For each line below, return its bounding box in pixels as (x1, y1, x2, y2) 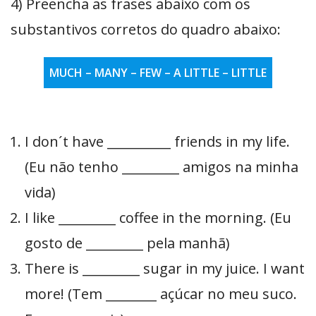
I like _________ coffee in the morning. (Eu (25, 208, 291, 228)
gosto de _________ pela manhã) (25, 233, 230, 253)
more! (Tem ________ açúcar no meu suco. (25, 284, 297, 304)
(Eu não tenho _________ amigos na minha (25, 157, 298, 177)
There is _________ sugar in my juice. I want (25, 259, 305, 279)
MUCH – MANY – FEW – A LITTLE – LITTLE (49, 65, 267, 81)
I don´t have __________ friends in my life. (25, 132, 290, 152)
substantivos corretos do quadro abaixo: (11, 20, 281, 39)
